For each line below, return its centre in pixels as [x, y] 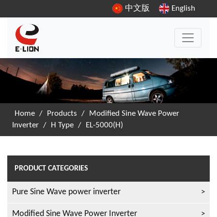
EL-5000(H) [104, 125]
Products [62, 114]
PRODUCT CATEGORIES [51, 169]
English [182, 8]
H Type [62, 125]
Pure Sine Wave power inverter [66, 192]
